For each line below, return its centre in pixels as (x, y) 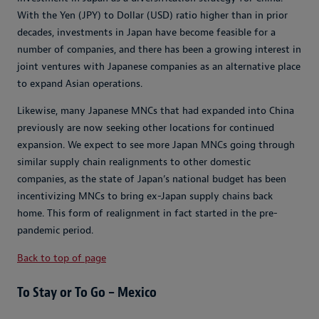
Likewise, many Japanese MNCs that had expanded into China (156, 111)
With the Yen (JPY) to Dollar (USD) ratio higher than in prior (152, 16)
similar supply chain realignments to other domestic (134, 162)
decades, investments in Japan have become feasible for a (146, 33)
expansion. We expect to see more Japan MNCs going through (156, 145)
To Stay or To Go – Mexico (87, 293)
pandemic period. (55, 231)
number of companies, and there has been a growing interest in (159, 50)
